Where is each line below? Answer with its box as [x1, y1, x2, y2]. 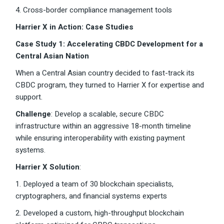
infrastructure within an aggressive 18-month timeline [15, 120, 191, 132]
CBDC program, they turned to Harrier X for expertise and [15, 79, 204, 91]
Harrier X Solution [15, 161, 80, 173]
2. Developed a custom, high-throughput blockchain [15, 207, 184, 219]
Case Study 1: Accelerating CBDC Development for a [15, 38, 203, 50]
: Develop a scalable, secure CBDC [51, 108, 164, 120]
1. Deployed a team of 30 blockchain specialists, [15, 178, 174, 190]
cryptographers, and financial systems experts [15, 190, 167, 202]
